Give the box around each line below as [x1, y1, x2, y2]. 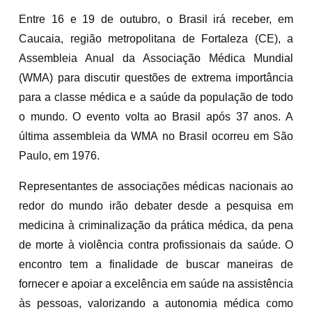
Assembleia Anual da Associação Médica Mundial [19, 52, 293, 64]
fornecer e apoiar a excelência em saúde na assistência [19, 277, 293, 290]
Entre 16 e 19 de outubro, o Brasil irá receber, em [19, 13, 293, 25]
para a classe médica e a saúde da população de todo [19, 91, 293, 103]
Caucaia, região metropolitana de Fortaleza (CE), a [19, 32, 293, 45]
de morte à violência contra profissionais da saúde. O [19, 238, 293, 251]
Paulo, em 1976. [19, 149, 100, 162]
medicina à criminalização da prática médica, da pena [19, 219, 293, 231]
